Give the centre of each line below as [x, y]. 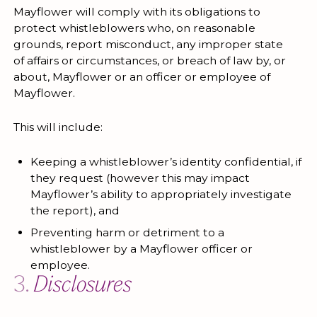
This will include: [58, 127]
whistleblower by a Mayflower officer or [141, 248]
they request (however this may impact [140, 178]
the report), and [75, 210]
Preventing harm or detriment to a [127, 232]
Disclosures [82, 286]
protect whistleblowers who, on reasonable [134, 28]
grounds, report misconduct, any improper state [148, 44]
